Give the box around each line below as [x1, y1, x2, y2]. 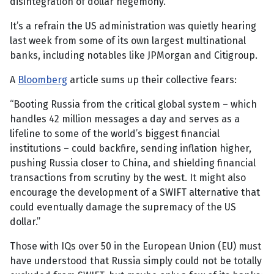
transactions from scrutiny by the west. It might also [10, 172, 246, 184]
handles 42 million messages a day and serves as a [10, 113, 240, 125]
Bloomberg [18, 74, 67, 86]
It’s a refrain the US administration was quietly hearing [10, 20, 256, 32]
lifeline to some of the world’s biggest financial [10, 128, 220, 140]
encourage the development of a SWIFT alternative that [10, 187, 260, 199]
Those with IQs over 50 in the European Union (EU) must [10, 240, 261, 253]
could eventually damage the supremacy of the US [10, 201, 236, 213]
